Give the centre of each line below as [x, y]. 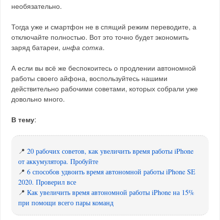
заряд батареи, [37, 47]
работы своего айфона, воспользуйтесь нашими [90, 78]
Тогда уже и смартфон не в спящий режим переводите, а [104, 27]
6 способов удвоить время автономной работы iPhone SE [111, 172]
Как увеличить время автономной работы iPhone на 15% [111, 192]
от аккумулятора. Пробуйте [58, 162]
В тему [23, 120]
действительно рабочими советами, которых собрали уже [105, 89]
